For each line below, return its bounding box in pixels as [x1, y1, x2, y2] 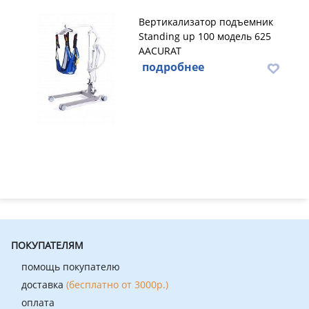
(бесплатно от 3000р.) [66, 278, 168, 291]
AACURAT [139, 44, 181, 57]
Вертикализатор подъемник [139, 15, 273, 28]
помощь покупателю [21, 260, 120, 273]
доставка [21, 278, 66, 291]
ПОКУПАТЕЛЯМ [11, 239, 83, 252]
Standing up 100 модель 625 [139, 30, 271, 43]
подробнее [142, 59, 204, 74]
